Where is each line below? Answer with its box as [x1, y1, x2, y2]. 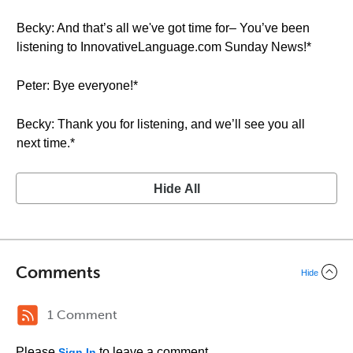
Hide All [153, 182, 200, 195]
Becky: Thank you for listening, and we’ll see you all [17, 117, 305, 131]
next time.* [17, 136, 75, 150]
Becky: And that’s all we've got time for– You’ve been [17, 21, 310, 35]
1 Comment [47, 307, 117, 322]
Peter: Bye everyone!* [17, 79, 138, 92]
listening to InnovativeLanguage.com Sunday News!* [17, 40, 311, 54]
